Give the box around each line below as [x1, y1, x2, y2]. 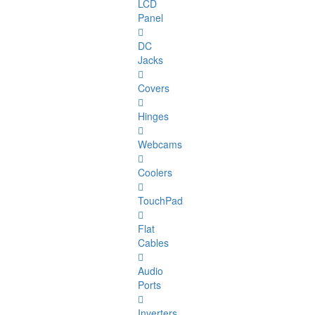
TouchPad [138, 193, 183, 208]
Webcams [138, 137, 182, 152]
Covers [138, 81, 169, 96]
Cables [138, 236, 169, 250]
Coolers [138, 165, 172, 180]
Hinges [138, 109, 169, 124]
